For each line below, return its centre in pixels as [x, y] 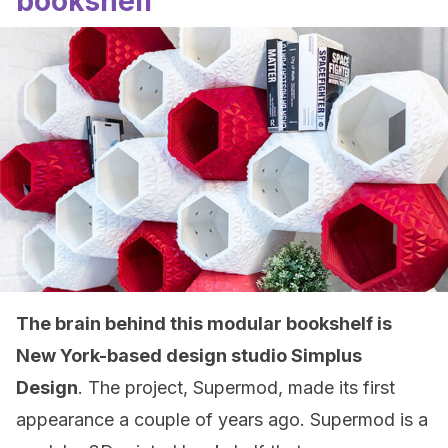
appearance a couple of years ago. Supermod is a [222, 419]
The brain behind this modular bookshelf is [204, 323]
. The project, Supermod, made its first [236, 387]
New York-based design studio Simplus [189, 355]
